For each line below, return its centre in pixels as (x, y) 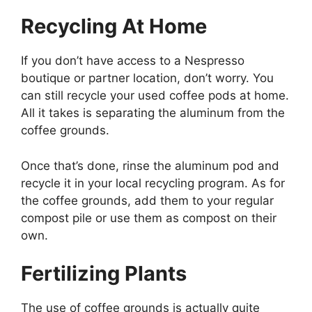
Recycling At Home (114, 26)
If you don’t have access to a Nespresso (133, 61)
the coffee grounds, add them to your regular (147, 200)
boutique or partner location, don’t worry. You (147, 78)
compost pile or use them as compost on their (149, 218)
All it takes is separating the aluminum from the (153, 113)
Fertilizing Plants (104, 274)
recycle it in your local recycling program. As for (153, 183)
